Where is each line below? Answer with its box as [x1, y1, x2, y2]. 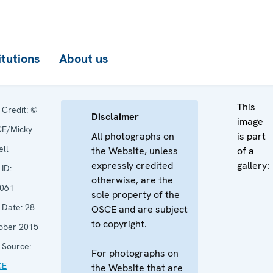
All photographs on [91, 130, 174, 143]
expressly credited [91, 159, 173, 172]
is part [237, 130, 266, 143]
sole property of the [91, 188, 180, 201]
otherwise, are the [91, 174, 173, 186]
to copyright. [91, 218, 147, 230]
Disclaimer [91, 110, 139, 123]
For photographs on [91, 247, 179, 260]
